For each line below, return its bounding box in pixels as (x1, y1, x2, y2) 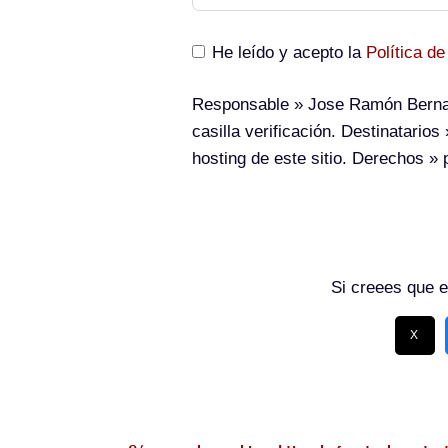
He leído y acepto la (212, 43, 366, 62)
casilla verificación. (192, 122, 341, 141)
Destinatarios (341, 122, 440, 141)
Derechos (352, 149, 424, 168)
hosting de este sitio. (192, 149, 352, 168)
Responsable (192, 95, 289, 114)
